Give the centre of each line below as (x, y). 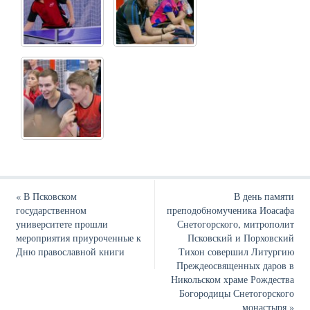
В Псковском (48, 197)
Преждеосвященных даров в (236, 266)
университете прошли (62, 224)
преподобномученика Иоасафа (231, 210)
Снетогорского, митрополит (236, 224)
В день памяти (264, 197)
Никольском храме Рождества (233, 280)
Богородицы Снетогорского (237, 293)
